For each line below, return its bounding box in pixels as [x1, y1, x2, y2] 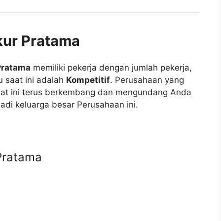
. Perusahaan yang [110, 75, 184, 85]
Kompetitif [66, 75, 110, 85]
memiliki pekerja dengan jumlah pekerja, [30, 63, 192, 73]
